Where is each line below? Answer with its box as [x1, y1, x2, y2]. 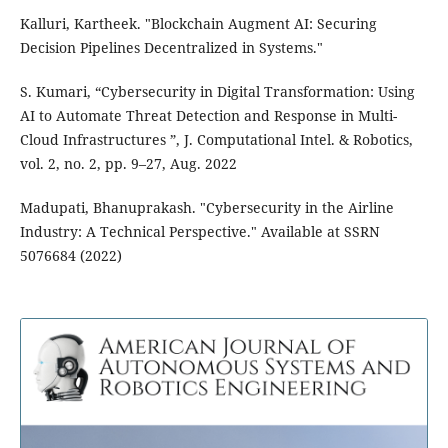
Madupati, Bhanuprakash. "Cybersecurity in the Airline [19, 198, 394, 218]
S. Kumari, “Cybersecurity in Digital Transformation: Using [19, 82, 415, 102]
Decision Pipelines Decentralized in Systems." [19, 38, 323, 58]
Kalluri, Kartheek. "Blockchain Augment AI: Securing [19, 14, 377, 34]
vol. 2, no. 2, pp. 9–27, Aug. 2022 [19, 154, 237, 174]
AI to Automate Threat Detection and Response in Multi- [19, 106, 397, 126]
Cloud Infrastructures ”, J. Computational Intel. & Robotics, [19, 130, 413, 150]
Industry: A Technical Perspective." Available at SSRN [19, 222, 380, 242]
